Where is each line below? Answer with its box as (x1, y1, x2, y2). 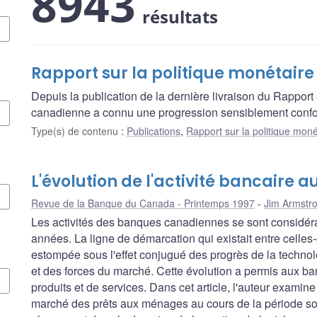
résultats (142, 4, 218, 28)
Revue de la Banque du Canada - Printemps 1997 (31, 195, 255, 210)
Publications (127, 123, 180, 138)
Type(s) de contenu (31, 123, 121, 138)
